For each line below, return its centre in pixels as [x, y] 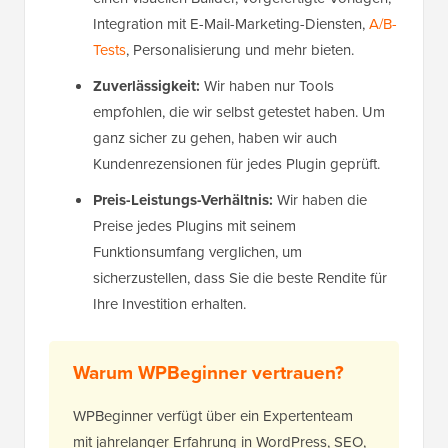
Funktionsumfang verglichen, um [197, 252]
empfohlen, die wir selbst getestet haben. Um [239, 112]
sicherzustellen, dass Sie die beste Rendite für [240, 278]
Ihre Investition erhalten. [169, 304]
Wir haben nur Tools [267, 86]
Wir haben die [322, 200]
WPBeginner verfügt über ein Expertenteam [213, 416]
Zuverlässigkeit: [146, 86]
